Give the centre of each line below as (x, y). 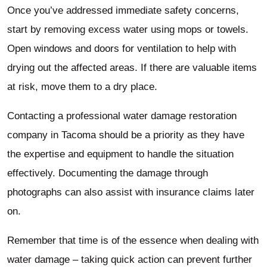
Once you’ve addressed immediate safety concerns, (123, 11)
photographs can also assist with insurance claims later (131, 193)
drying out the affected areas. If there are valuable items (132, 68)
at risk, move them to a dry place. (82, 87)
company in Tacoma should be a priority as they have (126, 135)
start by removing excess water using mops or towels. (128, 30)
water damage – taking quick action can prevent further (130, 260)
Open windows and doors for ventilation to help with (122, 49)
